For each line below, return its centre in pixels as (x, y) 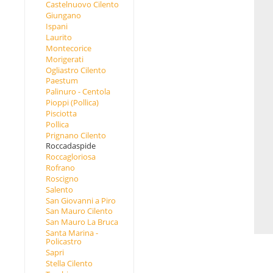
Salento (59, 189)
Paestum (62, 81)
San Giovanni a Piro (80, 200)
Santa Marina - (72, 233)
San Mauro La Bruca (82, 222)
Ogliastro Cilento (76, 70)
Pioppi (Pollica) (72, 103)
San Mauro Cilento (79, 211)
